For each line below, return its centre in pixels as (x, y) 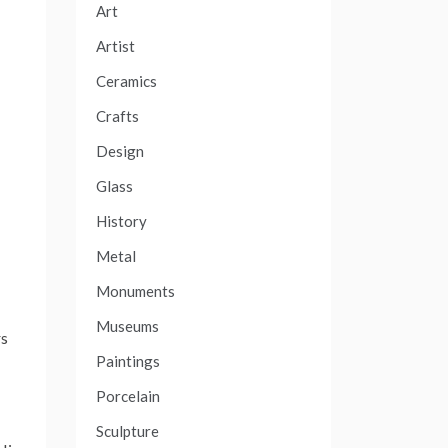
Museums (127, 326)
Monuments (135, 291)
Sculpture (127, 431)
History (121, 221)
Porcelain (128, 396)
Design (120, 151)
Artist (115, 46)
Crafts (117, 116)
